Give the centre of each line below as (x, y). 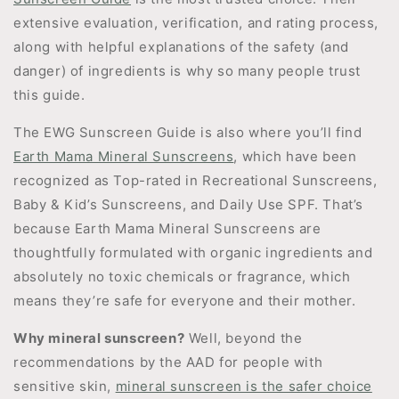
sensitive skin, (65, 386)
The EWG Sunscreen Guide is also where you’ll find (188, 132)
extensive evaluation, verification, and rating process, (196, 23)
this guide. (49, 95)
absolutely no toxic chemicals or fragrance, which (182, 277)
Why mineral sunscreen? (99, 338)
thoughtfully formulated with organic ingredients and (193, 252)
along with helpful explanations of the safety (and (182, 47)
